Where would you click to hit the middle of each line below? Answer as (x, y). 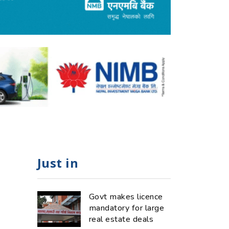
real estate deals (121, 219)
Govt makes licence (126, 197)
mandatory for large (127, 208)
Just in (58, 163)
